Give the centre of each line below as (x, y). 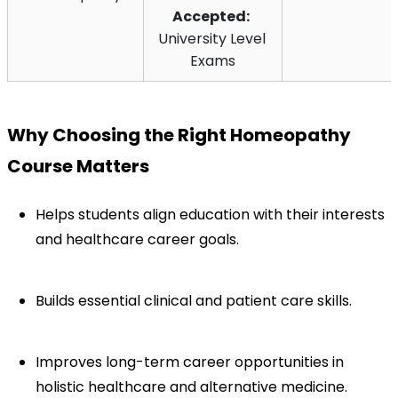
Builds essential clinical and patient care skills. (194, 300)
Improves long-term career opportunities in (190, 362)
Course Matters (78, 166)
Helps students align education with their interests (210, 214)
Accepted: (211, 16)
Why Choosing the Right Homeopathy (179, 135)
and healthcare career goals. (137, 239)
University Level (212, 38)
